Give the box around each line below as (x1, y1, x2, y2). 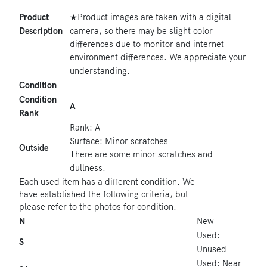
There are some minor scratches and (70, 149, 213, 160)
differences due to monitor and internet (70, 39, 224, 50)
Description (19, 26, 63, 37)
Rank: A (70, 122, 100, 133)
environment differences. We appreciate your (70, 52, 246, 63)
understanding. (70, 66, 130, 77)
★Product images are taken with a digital (70, 12, 231, 23)
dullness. (70, 163, 105, 174)
